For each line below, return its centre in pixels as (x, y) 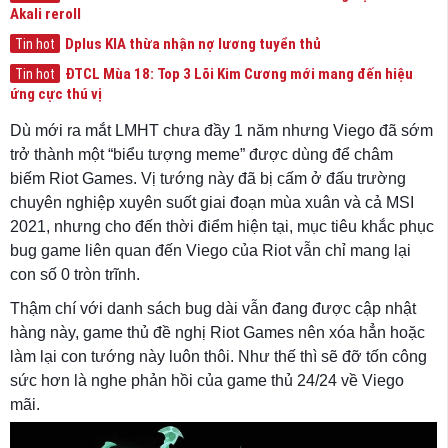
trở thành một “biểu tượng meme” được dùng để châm (201, 154)
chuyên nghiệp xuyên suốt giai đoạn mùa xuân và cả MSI (212, 202)
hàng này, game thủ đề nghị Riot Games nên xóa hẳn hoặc (217, 332)
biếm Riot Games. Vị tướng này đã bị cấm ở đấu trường (208, 178)
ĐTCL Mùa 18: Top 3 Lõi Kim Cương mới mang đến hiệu (239, 74)
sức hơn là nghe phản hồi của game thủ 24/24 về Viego (207, 380)
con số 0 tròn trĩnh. (75, 274)
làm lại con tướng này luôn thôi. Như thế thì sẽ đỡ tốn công (218, 356)
